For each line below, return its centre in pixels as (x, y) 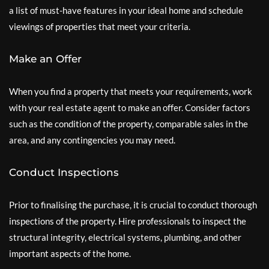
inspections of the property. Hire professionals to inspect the (128, 221)
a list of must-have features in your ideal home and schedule (126, 10)
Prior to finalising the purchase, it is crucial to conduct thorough (133, 205)
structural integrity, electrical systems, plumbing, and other (125, 237)
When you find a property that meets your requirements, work (131, 91)
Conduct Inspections (64, 172)
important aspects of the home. (70, 253)
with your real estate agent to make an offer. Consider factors (130, 107)
